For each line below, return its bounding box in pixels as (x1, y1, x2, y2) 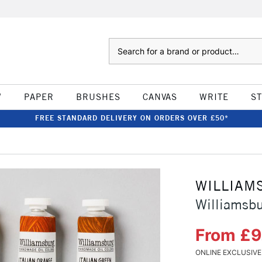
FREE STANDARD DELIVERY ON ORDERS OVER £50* (35, 113, 229, 122)
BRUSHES (75, 91, 120, 102)
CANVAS (142, 91, 177, 102)
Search (108, 39, 132, 49)
